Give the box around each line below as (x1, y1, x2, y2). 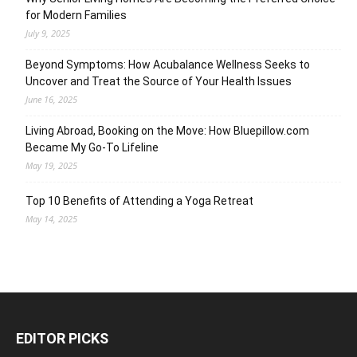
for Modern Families (25, 8, 127, 22)
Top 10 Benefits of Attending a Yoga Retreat (25, 194, 253, 207)
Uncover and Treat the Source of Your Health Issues (25, 74, 292, 88)
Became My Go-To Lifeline (25, 140, 159, 154)
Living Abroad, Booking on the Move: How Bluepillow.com (25, 124, 309, 137)
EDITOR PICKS (16, 329, 108, 347)
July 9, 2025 (25, 26, 70, 39)
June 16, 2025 (25, 92, 77, 105)
